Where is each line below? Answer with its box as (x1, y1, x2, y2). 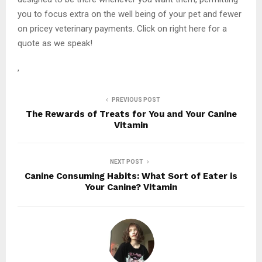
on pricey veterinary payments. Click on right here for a (18, 23, 227, 34)
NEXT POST (109, 158, 143, 165)
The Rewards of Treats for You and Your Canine (25, 109, 237, 119)
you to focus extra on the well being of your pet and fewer (18, 9, 242, 19)
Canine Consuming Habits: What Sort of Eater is (25, 171, 237, 181)
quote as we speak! (18, 38, 92, 49)
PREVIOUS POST (111, 96, 160, 103)
